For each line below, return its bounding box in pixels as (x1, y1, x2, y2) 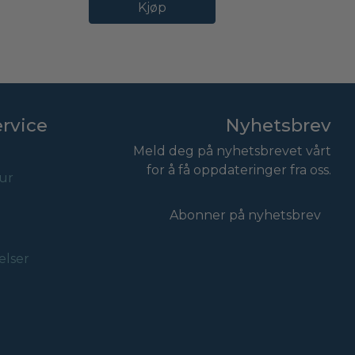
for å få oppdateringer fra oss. (147, 162, 331, 177)
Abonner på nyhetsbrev (170, 207, 321, 223)
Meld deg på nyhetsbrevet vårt (133, 143, 331, 158)
